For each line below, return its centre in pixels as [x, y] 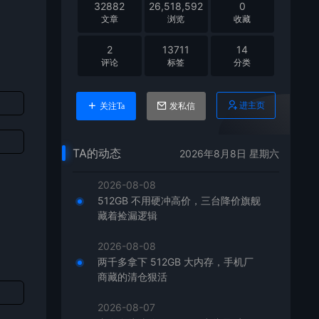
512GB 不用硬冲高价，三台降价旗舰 [179, 200]
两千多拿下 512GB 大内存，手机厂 [176, 262]
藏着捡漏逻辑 [128, 215]
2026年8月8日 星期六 [229, 153]
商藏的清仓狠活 [133, 277]
